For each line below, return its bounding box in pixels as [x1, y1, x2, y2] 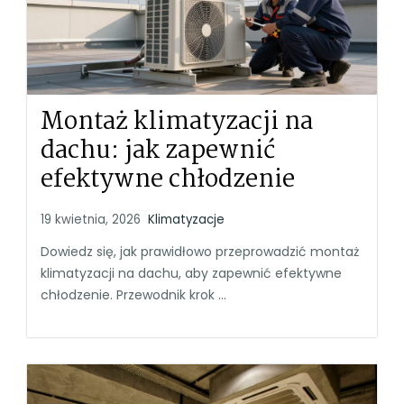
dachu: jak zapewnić [41, 132, 275, 172]
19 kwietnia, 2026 [41, 211, 141, 229]
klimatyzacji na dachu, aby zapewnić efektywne [41, 264, 342, 283]
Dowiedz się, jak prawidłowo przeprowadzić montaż [41, 243, 359, 262]
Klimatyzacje [148, 211, 225, 229]
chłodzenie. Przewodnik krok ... [41, 286, 226, 305]
